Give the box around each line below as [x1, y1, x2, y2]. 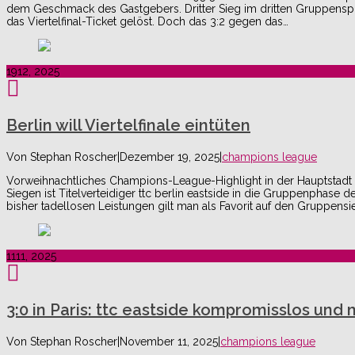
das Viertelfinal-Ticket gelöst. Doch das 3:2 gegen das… [6, 15, 288, 29]
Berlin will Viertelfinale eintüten [6, 116, 250, 136]
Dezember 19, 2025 [120, 151, 219, 164]
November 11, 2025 [120, 335, 218, 349]
